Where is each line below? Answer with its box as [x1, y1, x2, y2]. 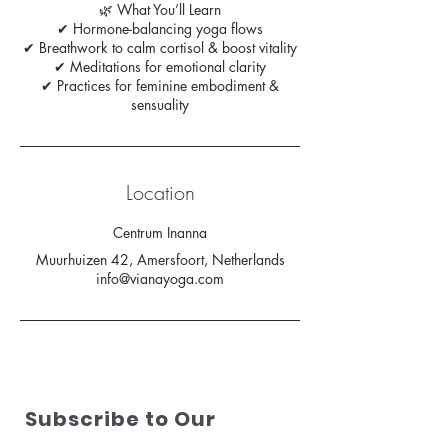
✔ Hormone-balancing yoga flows [57, 19, 263, 38]
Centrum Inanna [113, 223, 207, 242]
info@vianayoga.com [96, 269, 224, 288]
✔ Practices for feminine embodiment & [41, 76, 279, 95]
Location [125, 179, 195, 206]
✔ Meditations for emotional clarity [54, 57, 266, 76]
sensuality [131, 95, 189, 114]
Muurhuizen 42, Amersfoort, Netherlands [35, 250, 285, 269]
